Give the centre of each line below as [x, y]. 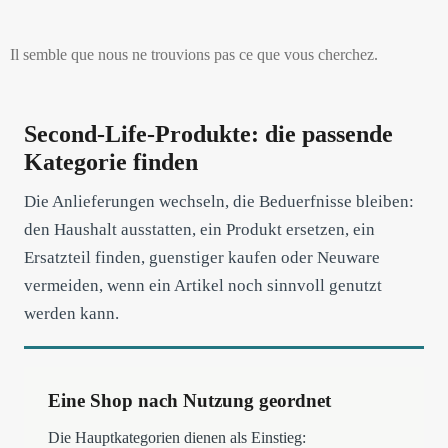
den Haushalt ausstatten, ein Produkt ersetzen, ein [199, 229]
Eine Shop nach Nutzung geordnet [189, 400]
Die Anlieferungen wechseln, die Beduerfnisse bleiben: [219, 201]
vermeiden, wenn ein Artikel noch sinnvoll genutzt [203, 285]
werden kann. [71, 313]
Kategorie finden [111, 162]
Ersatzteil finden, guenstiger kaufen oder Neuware [202, 257]
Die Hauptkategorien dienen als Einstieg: [177, 437]
